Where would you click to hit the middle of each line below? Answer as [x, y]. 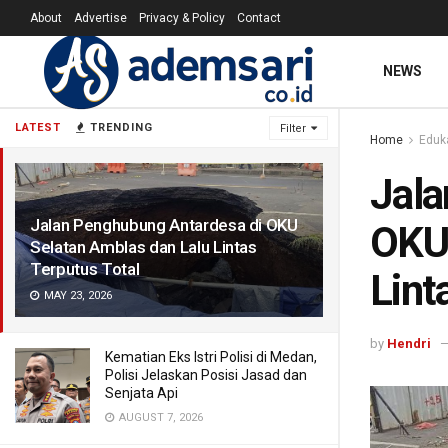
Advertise [100, 18]
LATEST [38, 127]
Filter [293, 128]
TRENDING [119, 127]
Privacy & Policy [182, 18]
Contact [259, 18]
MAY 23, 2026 [76, 295]
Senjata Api [141, 393]
